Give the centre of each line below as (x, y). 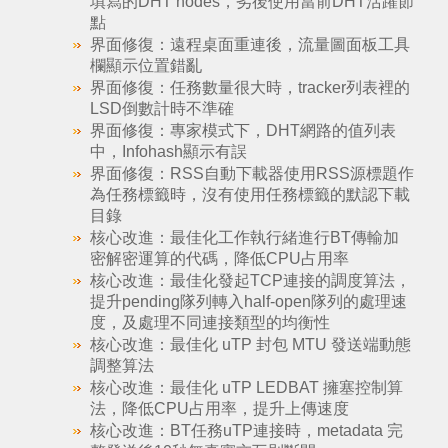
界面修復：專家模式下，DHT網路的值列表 (242, 130)
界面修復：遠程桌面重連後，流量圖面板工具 (249, 44)
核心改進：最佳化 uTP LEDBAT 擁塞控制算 (246, 387)
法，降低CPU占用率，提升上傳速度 (219, 408)
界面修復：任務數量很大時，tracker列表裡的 (249, 87)
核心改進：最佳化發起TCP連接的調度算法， (250, 280)
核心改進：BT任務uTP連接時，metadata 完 (246, 430)
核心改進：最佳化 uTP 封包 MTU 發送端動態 (250, 344)
